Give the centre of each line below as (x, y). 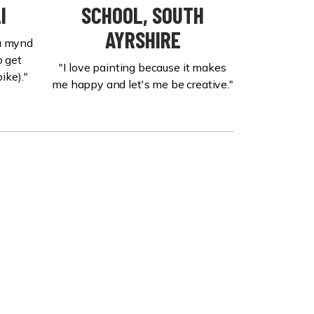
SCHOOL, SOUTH (143, 15)
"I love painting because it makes (143, 67)
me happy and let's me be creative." (143, 84)
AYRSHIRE (143, 39)
